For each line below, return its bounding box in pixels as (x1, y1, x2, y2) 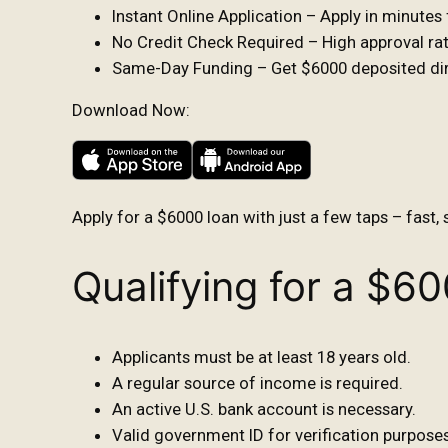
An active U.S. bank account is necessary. (112, 399, 416, 420)
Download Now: (72, 100, 190, 121)
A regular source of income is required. (112, 373, 403, 394)
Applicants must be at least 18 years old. (112, 347, 411, 368)
